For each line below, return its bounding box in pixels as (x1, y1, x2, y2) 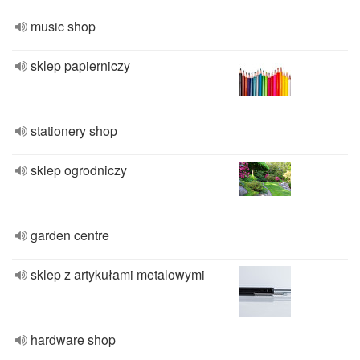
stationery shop (31, 121, 117, 140)
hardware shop (31, 330, 116, 349)
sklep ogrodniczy (31, 161, 127, 179)
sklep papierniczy (31, 56, 130, 75)
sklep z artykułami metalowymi (31, 265, 205, 284)
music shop (31, 17, 96, 35)
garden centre (31, 226, 109, 244)
